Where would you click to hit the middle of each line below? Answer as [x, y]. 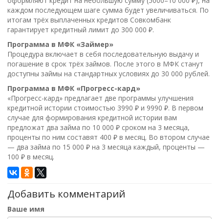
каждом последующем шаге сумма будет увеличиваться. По [108, 10]
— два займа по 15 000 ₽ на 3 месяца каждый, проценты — [106, 147]
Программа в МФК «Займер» [60, 44]
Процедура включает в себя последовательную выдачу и [103, 54]
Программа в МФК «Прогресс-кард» [74, 88]
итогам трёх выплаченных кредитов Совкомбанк [89, 20]
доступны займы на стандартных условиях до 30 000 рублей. [109, 74]
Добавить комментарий [66, 194]
